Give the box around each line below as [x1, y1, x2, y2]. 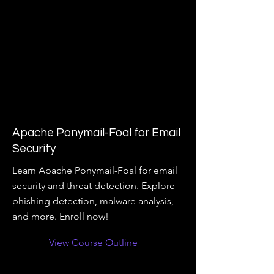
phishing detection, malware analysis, [12, 195, 174, 207]
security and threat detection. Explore [12, 180, 175, 191]
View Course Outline [49, 237, 138, 248]
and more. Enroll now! [12, 210, 109, 222]
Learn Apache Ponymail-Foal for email [12, 165, 177, 176]
